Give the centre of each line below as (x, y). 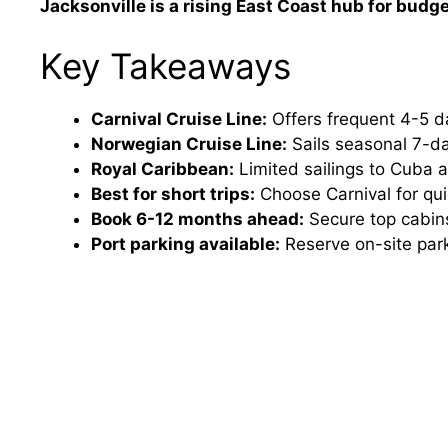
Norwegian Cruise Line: (189, 143)
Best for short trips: (173, 193)
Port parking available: (185, 243)
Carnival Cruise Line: (179, 118)
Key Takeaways (165, 65)
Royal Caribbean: (162, 168)
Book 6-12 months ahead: (197, 218)
